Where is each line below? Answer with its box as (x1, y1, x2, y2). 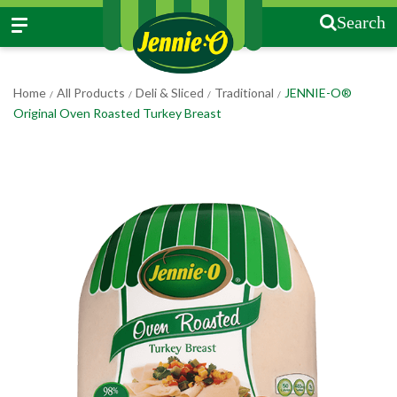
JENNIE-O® (284, 85, 352, 100)
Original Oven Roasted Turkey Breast (13, 105, 222, 121)
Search (337, 13, 385, 31)
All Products (57, 85, 125, 100)
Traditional (214, 85, 274, 100)
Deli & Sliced (136, 85, 204, 100)
